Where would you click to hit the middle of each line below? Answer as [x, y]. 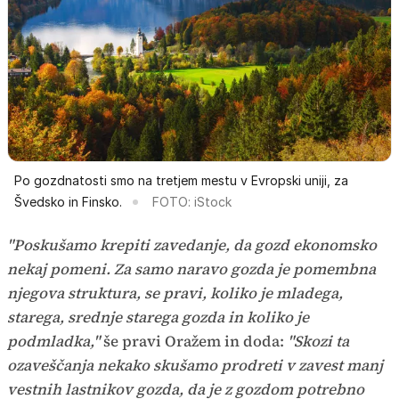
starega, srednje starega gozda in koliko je [158, 318]
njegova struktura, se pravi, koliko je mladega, [175, 293]
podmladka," [55, 342]
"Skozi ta [318, 342]
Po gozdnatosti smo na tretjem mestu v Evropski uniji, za [181, 181]
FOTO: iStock [192, 202]
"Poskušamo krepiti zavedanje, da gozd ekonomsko [192, 245]
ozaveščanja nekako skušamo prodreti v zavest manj [195, 366]
